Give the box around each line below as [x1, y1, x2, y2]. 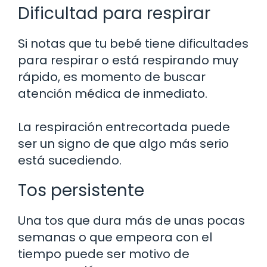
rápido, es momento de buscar [18, 68, 206, 85]
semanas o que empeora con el [18, 228, 212, 246]
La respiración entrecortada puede [18, 118, 230, 135]
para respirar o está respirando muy [18, 51, 238, 69]
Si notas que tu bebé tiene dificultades [18, 35, 249, 52]
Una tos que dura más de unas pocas [18, 212, 245, 229]
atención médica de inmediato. [18, 85, 207, 102]
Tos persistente [18, 178, 144, 202]
